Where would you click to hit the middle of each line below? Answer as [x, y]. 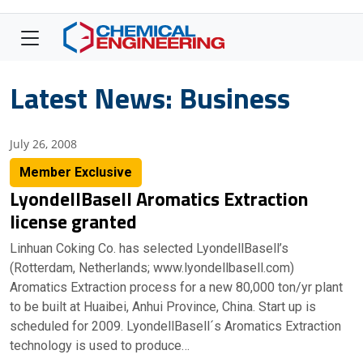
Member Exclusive [76, 172]
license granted [73, 221]
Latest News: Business [150, 98]
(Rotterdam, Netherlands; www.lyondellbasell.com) [152, 268]
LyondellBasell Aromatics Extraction [159, 199]
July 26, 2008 [43, 144]
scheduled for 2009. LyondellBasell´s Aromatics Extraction [175, 326]
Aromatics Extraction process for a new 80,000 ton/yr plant [176, 287]
